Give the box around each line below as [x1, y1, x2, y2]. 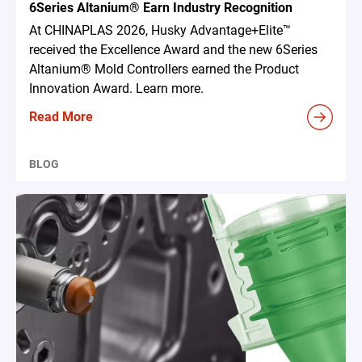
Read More [29, 108, 93, 124]
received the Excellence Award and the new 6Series [29, 41, 318, 57]
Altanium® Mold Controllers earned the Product [29, 61, 299, 77]
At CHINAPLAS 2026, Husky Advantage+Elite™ [29, 22, 291, 38]
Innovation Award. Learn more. [29, 80, 204, 96]
